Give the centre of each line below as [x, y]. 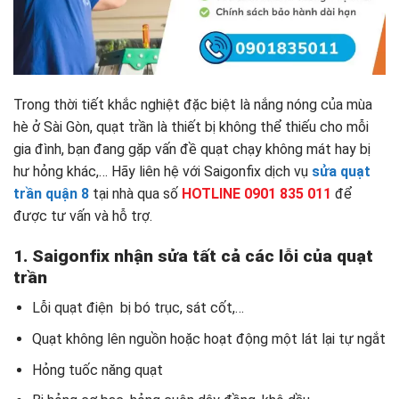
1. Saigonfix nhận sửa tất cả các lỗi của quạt [193, 256]
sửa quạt [341, 172]
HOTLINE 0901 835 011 [256, 194]
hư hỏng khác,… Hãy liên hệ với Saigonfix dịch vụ [163, 172]
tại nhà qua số [137, 194]
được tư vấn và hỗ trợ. [83, 216]
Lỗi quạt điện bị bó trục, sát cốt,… [138, 308]
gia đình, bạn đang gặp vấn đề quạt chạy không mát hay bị [192, 150]
